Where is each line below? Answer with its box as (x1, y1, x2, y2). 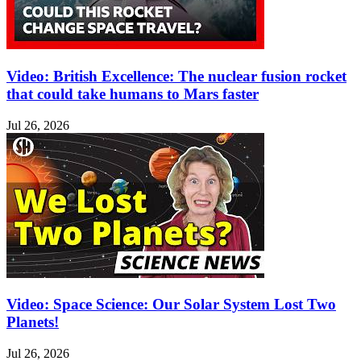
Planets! (6, 313, 59, 331)
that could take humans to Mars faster (6, 85, 259, 102)
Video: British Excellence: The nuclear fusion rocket (6, 67, 346, 85)
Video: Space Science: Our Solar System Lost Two (6, 296, 336, 313)
